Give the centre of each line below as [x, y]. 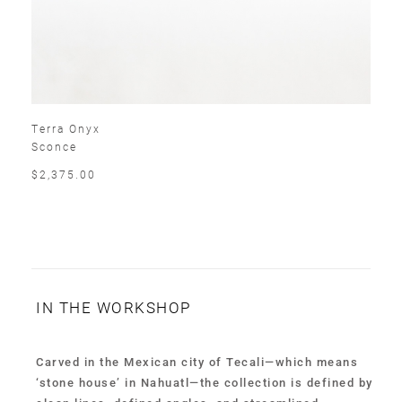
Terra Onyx [66, 128]
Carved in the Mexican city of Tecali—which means [197, 362]
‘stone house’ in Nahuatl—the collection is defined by [205, 382]
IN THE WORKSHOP [114, 307]
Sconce [54, 146]
